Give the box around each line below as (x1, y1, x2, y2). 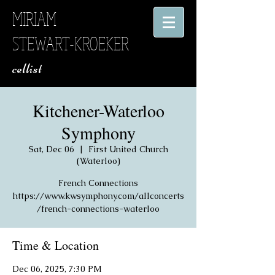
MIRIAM (12, 7, 56, 30)
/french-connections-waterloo (37, 203, 160, 214)
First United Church (88, 144, 168, 155)
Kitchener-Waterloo (32, 99, 165, 122)
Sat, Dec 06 (28, 144, 74, 155)
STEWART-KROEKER (12, 32, 129, 55)
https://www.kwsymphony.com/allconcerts (12, 190, 184, 201)
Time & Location (12, 237, 99, 254)
